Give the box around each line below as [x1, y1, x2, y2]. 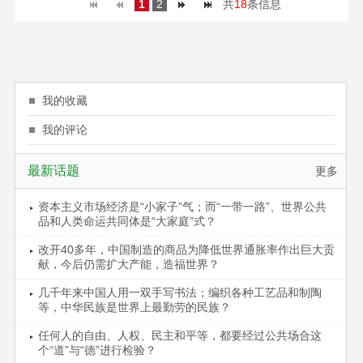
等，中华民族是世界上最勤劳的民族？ [37, 300, 231, 314]
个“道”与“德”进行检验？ [37, 343, 156, 357]
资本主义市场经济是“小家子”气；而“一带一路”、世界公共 [37, 199, 327, 213]
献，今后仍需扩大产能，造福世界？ [37, 257, 220, 271]
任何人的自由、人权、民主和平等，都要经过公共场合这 [37, 328, 322, 342]
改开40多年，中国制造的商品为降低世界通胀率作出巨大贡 [37, 242, 335, 256]
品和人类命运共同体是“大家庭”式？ [37, 214, 216, 228]
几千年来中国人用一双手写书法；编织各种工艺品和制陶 [37, 285, 322, 299]
